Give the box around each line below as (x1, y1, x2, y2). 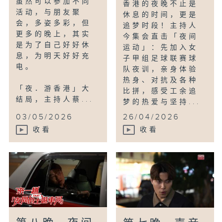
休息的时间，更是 (123, 11, 199, 19)
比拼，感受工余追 (123, 87, 199, 96)
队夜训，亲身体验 (123, 65, 199, 74)
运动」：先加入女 (123, 44, 199, 52)
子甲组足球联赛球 (123, 55, 199, 63)
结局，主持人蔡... (16, 96, 94, 104)
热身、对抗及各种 (123, 76, 199, 85)
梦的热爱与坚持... (123, 98, 201, 107)
